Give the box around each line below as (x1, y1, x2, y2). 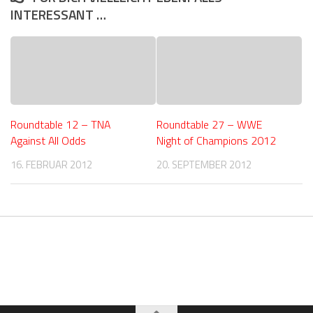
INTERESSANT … (10, 3, 106, 24)
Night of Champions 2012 (156, 131, 276, 149)
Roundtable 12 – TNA (10, 115, 110, 133)
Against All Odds (10, 131, 86, 149)
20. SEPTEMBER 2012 (156, 156, 252, 173)
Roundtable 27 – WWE (156, 115, 262, 133)
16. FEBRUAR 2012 (10, 156, 92, 173)
